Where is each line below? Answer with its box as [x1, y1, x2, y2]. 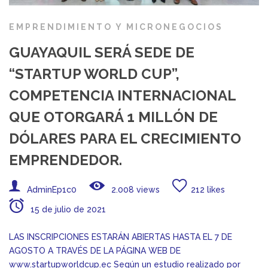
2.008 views [109, 185, 160, 195]
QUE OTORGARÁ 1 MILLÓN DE [9, 108, 218, 126]
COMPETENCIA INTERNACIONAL [9, 87, 236, 105]
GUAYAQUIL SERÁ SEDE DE [9, 44, 194, 62]
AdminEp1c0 [27, 185, 77, 195]
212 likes [191, 185, 225, 195]
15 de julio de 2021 [28, 205, 106, 215]
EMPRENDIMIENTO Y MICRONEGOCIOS [9, 22, 223, 32]
